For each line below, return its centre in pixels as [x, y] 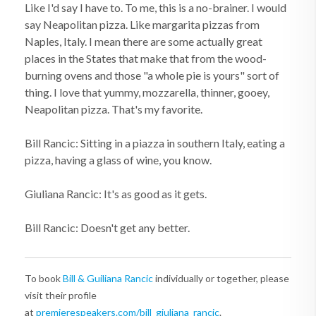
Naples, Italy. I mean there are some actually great [144, 41]
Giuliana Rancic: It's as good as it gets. [116, 194]
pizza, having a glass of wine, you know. [118, 160]
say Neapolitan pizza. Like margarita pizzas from [142, 24]
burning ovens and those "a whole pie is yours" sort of [152, 75]
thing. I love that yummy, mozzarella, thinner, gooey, [147, 92]
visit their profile [61, 295]
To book [44, 278]
